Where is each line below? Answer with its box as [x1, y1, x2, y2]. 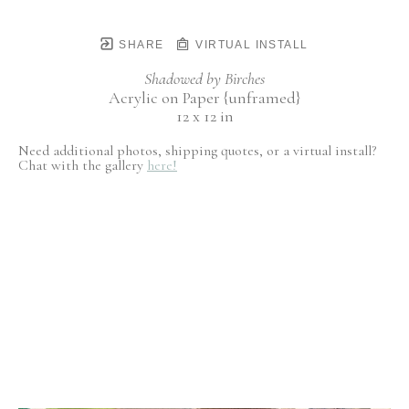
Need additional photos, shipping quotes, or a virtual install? [18, 142, 376, 160]
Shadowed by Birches [144, 68, 265, 89]
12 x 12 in [175, 106, 234, 126]
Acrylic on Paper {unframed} [109, 88, 300, 108]
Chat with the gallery [18, 156, 147, 174]
